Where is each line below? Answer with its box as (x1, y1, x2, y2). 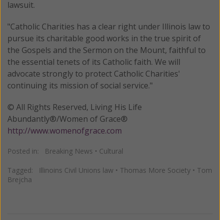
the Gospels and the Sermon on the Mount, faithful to (7, 44, 206, 55)
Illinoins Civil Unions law (39, 165, 113, 175)
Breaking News (45, 146, 93, 156)
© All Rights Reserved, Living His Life (7, 101, 142, 112)
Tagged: (7, 165, 39, 175)
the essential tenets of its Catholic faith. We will (7, 56, 180, 67)
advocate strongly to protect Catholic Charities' (7, 68, 180, 79)
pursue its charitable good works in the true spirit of (7, 32, 201, 44)
